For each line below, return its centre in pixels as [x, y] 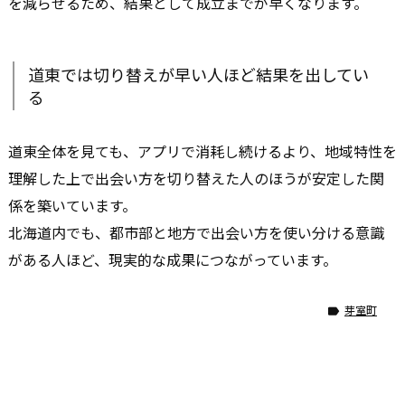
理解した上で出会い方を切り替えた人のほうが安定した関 [196, 178]
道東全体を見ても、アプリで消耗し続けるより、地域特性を [202, 151]
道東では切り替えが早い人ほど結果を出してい [198, 74]
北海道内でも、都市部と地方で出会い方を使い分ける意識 [196, 232]
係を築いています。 [72, 205]
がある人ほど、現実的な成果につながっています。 [173, 259]
